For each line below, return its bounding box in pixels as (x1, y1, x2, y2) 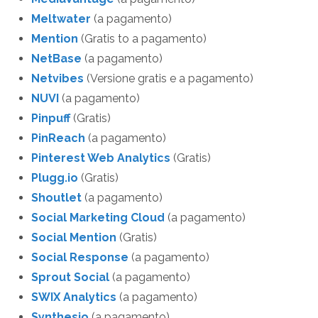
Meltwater (31, 12, 91, 26)
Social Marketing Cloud (31, 211, 165, 225)
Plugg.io (31, 171, 78, 185)
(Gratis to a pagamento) (78, 32, 207, 46)
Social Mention (31, 231, 116, 245)
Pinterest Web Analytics (31, 151, 170, 165)
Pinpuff (31, 111, 70, 126)
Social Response (31, 251, 128, 265)
